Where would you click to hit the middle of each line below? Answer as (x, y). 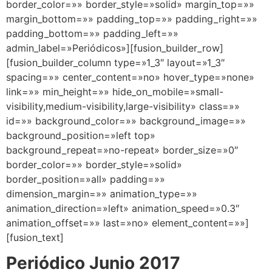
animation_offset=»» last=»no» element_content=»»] (127, 223)
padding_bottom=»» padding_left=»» (92, 33)
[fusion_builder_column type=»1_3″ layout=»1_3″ (115, 63)
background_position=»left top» (81, 135)
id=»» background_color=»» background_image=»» (126, 121)
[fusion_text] (35, 237)
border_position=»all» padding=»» (86, 179)
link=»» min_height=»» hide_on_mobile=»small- (115, 92)
